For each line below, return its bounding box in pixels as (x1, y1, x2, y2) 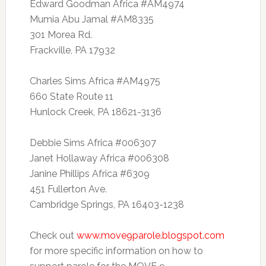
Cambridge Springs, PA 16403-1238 (29, 199, 184, 210)
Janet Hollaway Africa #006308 (29, 153, 169, 164)
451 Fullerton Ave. (29, 183, 107, 195)
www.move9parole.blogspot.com (76, 230, 224, 241)
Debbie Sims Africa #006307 (29, 137, 156, 148)
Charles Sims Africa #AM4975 (29, 75, 160, 87)
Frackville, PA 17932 (29, 45, 115, 56)
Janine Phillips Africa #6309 (29, 168, 150, 179)
